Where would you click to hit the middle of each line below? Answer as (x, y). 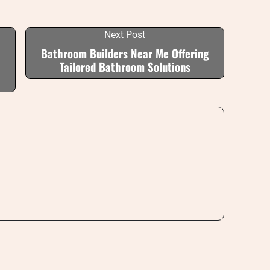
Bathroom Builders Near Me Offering (125, 53)
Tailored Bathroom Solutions (125, 67)
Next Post (125, 35)
